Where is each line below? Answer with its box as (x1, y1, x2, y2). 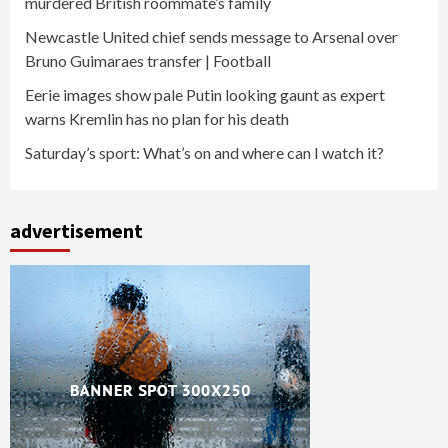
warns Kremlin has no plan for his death (25, 108, 289, 128)
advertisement (10, 217, 143, 243)
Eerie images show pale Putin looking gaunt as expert (25, 84, 385, 104)
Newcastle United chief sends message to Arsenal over (25, 26, 398, 46)
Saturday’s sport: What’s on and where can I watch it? (25, 142, 384, 162)
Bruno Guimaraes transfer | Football (25, 50, 271, 70)
